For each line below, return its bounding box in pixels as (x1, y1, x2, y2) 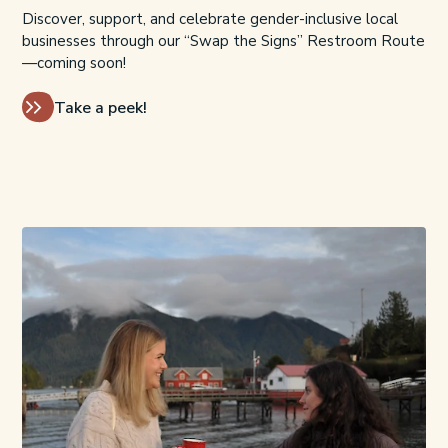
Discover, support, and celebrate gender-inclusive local (21, 9, 398, 30)
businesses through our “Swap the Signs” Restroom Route (21, 31, 425, 52)
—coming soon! (21, 53, 126, 74)
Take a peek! (53, 97, 147, 120)
